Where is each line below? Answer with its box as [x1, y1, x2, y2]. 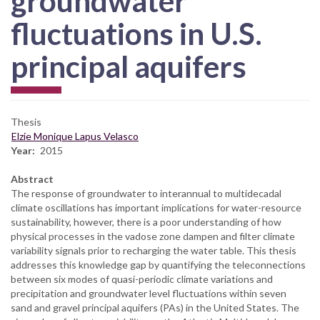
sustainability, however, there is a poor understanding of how [11, 215, 281, 228]
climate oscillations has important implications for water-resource [11, 201, 301, 214]
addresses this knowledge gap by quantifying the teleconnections [11, 258, 306, 271]
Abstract [11, 172, 54, 185]
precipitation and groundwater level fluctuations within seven [11, 286, 286, 299]
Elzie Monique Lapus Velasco [11, 129, 139, 142]
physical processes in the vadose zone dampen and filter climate [11, 229, 295, 242]
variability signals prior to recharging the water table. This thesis [11, 244, 296, 256]
